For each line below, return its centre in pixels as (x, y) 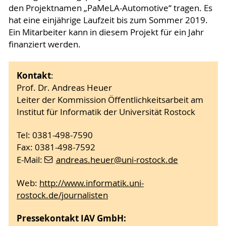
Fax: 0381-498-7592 (56, 148)
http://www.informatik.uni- (92, 183)
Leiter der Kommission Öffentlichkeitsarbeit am (110, 100)
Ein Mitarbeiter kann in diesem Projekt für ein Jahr (106, 32)
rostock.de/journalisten (62, 195)
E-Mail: (31, 160)
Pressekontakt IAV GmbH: (71, 218)
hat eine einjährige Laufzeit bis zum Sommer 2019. (108, 20)
